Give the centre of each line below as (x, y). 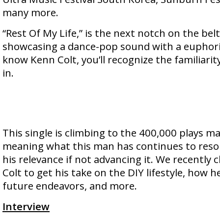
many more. (30, 12)
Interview (26, 206)
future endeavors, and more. (70, 186)
